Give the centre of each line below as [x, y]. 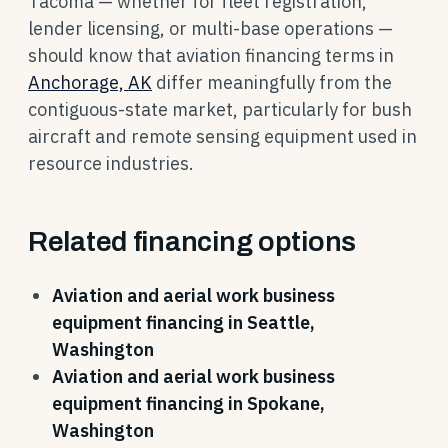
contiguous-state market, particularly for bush [220, 109]
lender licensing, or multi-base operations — [210, 28]
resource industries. [111, 163]
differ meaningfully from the [272, 82]
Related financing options [192, 241]
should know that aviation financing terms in [211, 55]
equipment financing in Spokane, [188, 403]
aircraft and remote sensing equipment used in [222, 136]
